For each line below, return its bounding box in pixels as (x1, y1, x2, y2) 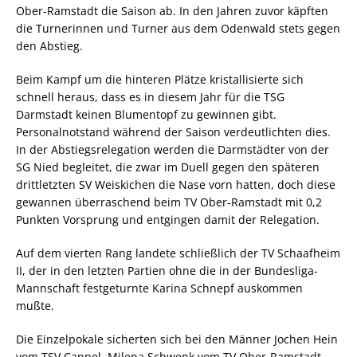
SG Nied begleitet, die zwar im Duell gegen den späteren (16, 159, 320, 175)
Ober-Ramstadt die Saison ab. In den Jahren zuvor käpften (16, 3, 328, 19)
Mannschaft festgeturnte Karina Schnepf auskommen (16, 280, 303, 296)
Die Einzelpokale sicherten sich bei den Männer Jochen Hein (16, 331, 338, 347)
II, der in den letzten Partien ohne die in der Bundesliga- (16, 263, 318, 279)
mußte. (16, 298, 54, 314)
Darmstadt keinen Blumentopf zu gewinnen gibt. (16, 107, 277, 123)
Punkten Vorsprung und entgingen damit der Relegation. (16, 212, 320, 228)
